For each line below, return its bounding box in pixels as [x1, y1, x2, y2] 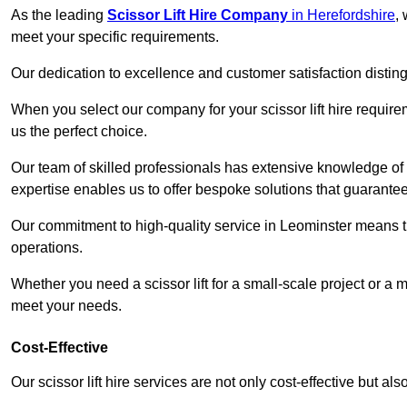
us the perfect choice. [11, 124, 147, 140]
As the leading [11, 7, 107, 24]
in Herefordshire [288, 7, 395, 24]
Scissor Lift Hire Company [107, 7, 288, 24]
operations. [11, 240, 83, 256]
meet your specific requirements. [11, 29, 219, 45]
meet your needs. [11, 298, 122, 314]
